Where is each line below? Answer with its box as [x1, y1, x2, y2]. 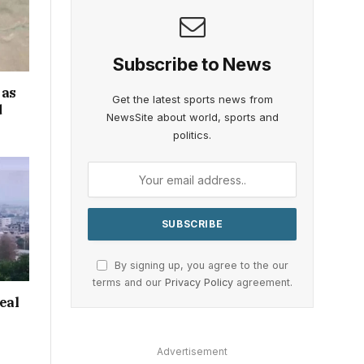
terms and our [92, 276, 165, 289]
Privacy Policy [164, 276, 233, 289]
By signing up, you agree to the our [110, 259, 288, 272]
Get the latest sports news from [111, 93, 273, 106]
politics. [173, 128, 211, 142]
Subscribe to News [113, 54, 271, 76]
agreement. [232, 276, 292, 289]
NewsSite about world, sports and [106, 110, 279, 124]
